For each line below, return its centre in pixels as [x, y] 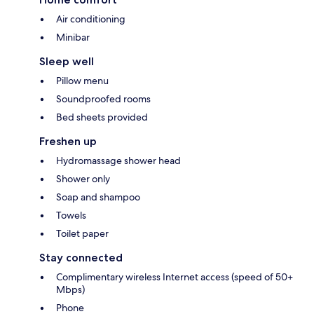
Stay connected [81, 258]
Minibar [73, 37]
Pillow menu [82, 81]
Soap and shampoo [98, 197]
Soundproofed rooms [103, 99]
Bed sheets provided [102, 117]
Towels [71, 216]
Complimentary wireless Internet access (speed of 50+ [175, 277]
